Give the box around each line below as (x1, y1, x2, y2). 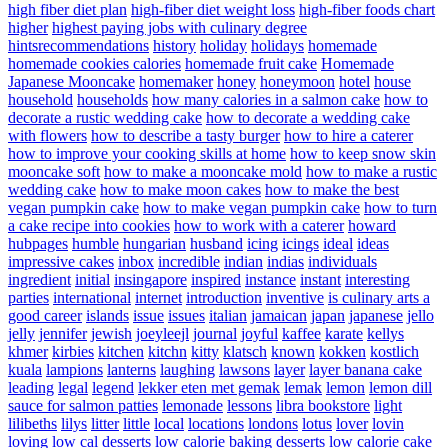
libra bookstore (276, 397, 370, 415)
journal (193, 325, 237, 343)
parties (8, 289, 49, 307)
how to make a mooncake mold (104, 163, 302, 181)
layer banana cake (309, 361, 422, 379)
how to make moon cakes (100, 181, 261, 199)
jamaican (251, 307, 307, 325)
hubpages (8, 235, 68, 253)
